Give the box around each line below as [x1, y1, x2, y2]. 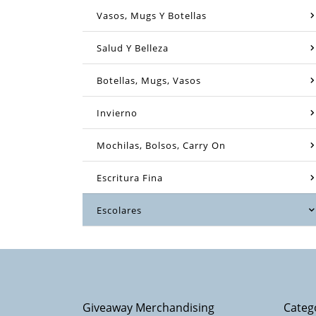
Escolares [97, 203, 142, 217]
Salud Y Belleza [97, 41, 169, 54]
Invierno [97, 106, 138, 119]
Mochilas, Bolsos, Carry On [97, 138, 226, 152]
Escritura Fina [97, 171, 163, 184]
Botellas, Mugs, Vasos [97, 73, 201, 87]
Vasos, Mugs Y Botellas [97, 8, 207, 22]
